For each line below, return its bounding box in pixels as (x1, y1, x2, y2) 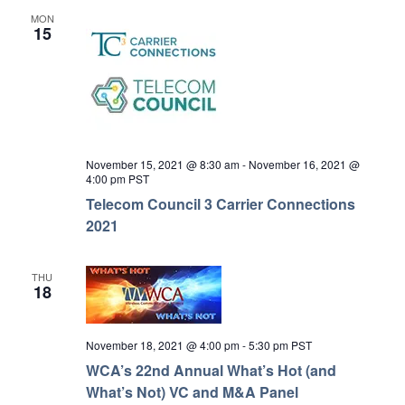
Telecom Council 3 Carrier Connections (85, 193, 355, 214)
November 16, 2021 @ (248, 155, 360, 172)
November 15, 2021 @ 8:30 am (85, 155, 240, 172)
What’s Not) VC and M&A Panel (85, 381, 298, 402)
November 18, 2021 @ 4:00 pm (85, 336, 240, 353)
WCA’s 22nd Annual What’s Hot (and (85, 359, 336, 381)
